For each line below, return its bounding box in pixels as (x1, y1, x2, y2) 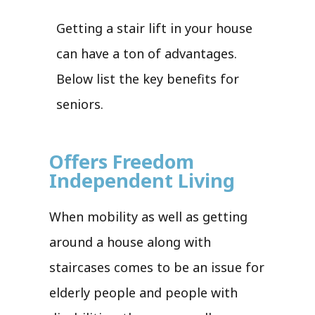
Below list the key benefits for (56, 70, 239, 87)
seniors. (56, 95, 103, 112)
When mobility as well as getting (49, 207, 247, 225)
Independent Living (49, 167, 235, 193)
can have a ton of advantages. (56, 44, 237, 62)
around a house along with (49, 233, 211, 250)
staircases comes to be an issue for (49, 258, 264, 276)
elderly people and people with (49, 283, 238, 301)
